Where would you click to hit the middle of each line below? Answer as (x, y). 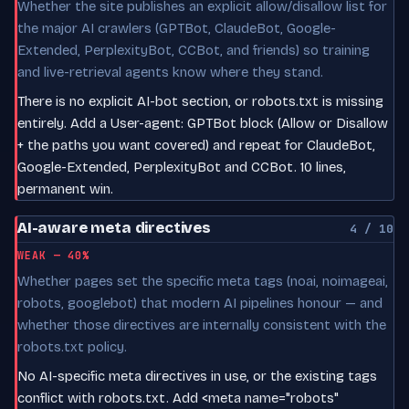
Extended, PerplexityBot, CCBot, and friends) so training (194, 50)
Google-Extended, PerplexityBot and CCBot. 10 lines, (182, 167)
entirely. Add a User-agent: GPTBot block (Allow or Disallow (203, 123)
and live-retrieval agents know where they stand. (170, 72)
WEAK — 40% (54, 255)
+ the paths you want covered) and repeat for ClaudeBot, (196, 145)
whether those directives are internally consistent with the (202, 325)
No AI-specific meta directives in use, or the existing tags (197, 376)
